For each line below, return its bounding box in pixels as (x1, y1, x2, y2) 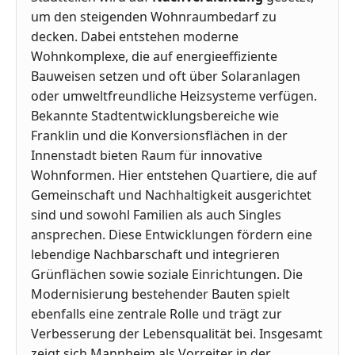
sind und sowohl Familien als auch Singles (31, 206, 281, 224)
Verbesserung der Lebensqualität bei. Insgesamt (31, 325, 323, 343)
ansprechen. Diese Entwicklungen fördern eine (31, 226, 312, 244)
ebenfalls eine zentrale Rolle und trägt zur (31, 305, 282, 323)
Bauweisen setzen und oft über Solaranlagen (31, 67, 300, 86)
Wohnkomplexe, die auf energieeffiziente (31, 48, 277, 66)
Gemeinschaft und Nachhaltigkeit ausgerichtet (31, 186, 311, 204)
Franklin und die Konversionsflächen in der (31, 127, 288, 145)
